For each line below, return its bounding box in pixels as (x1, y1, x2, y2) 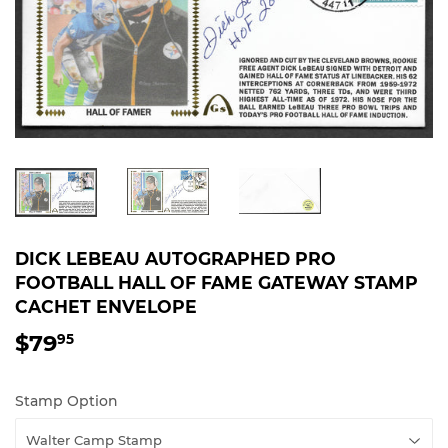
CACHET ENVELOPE (15, 296, 197, 318)
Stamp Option (15, 391, 118, 410)
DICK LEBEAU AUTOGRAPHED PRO (15, 248, 336, 270)
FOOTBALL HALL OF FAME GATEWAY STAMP (15, 272, 418, 294)
